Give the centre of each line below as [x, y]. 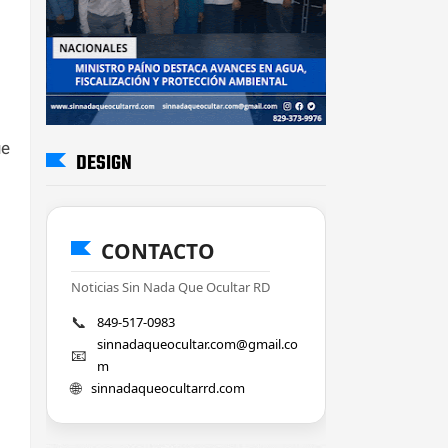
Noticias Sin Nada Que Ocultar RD [170, 286]
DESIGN [104, 163]
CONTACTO [158, 250]
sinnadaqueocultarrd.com [168, 387]
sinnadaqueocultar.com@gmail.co [197, 343]
